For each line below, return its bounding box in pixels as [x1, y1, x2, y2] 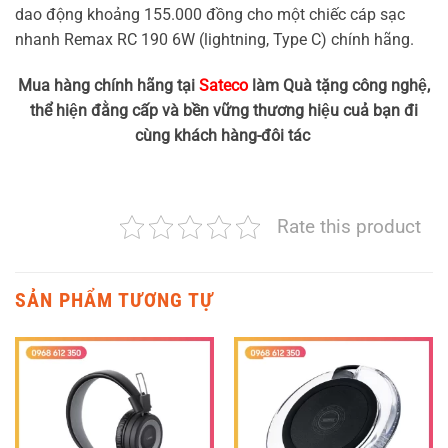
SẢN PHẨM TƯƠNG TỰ [15, 287, 214, 312]
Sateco [199, 75, 248, 95]
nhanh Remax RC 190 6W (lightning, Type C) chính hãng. [15, 30, 414, 50]
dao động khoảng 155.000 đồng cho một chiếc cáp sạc [15, 5, 405, 25]
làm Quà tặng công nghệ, [248, 75, 430, 95]
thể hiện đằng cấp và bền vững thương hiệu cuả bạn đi [30, 100, 418, 120]
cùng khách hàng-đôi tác [134, 125, 314, 145]
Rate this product [277, 214, 421, 238]
